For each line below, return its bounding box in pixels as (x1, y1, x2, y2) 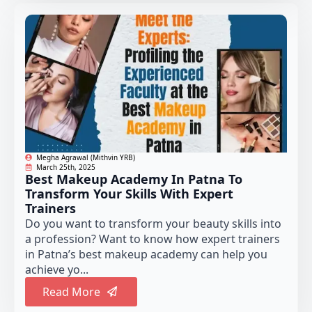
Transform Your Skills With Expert (25, 185, 233, 202)
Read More (42, 283, 100, 299)
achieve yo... (25, 261, 88, 277)
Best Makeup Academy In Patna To (25, 170, 242, 187)
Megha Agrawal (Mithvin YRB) (36, 152, 135, 162)
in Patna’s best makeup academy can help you (25, 246, 267, 262)
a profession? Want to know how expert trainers (25, 231, 280, 247)
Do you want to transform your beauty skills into (25, 215, 281, 231)
